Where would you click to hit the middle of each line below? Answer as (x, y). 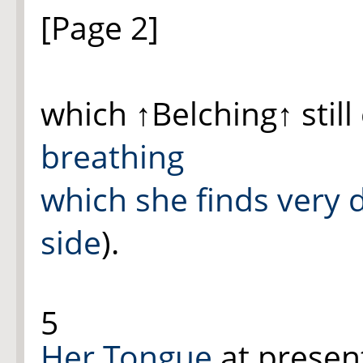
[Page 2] (100, 28)
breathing (112, 156)
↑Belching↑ (214, 113)
